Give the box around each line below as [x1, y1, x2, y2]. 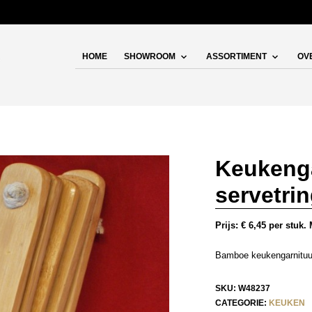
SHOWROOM [124, 52, 175, 61]
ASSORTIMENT [206, 52, 267, 61]
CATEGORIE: [214, 298, 269, 308]
